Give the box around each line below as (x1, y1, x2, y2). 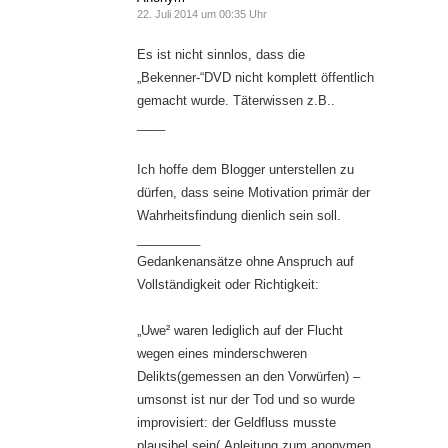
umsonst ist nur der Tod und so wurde (137, 392, 355, 408)
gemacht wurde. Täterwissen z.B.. (137, 93, 335, 109)
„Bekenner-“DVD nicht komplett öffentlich (137, 70, 374, 86)
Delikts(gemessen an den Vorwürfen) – (137, 369, 360, 385)
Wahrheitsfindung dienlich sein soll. (137, 208, 341, 224)
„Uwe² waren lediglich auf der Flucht (137, 323, 343, 339)
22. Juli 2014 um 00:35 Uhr (137, 8, 267, 21)
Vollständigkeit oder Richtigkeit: (137, 277, 319, 293)
